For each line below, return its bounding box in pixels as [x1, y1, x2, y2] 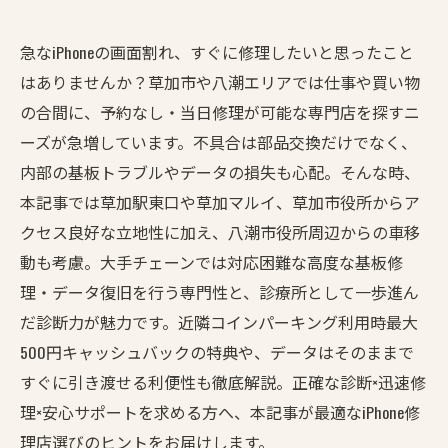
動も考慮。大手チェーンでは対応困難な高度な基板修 [20, 250, 403, 274]
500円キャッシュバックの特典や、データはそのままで [20, 340, 414, 364]
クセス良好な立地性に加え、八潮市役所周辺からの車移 [20, 220, 420, 244]
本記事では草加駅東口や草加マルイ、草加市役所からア [20, 190, 420, 214]
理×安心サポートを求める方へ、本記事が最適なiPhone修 [20, 400, 420, 424]
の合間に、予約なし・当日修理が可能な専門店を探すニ [20, 100, 420, 124]
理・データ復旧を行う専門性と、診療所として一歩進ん [20, 280, 419, 304]
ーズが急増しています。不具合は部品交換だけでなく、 [20, 130, 417, 154]
